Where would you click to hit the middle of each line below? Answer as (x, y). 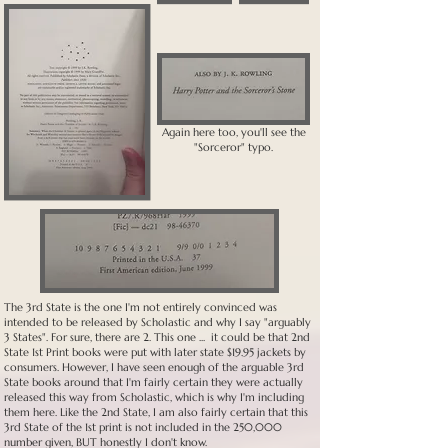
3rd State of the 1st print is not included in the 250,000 (143, 427)
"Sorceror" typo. (233, 147)
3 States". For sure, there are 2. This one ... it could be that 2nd (157, 337)
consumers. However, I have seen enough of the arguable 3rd (154, 367)
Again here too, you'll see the (233, 132)
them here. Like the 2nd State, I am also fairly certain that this (156, 412)
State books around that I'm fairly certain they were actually (153, 382)
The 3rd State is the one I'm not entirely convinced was (140, 307)
